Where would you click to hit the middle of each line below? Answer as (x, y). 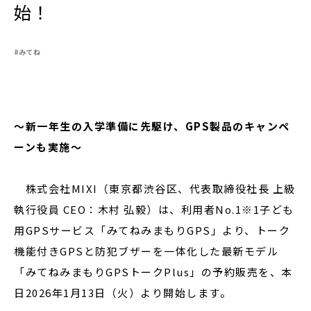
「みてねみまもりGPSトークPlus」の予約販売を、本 (153, 272)
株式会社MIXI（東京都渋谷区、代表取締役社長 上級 (155, 188)
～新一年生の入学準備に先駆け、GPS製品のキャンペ (152, 126)
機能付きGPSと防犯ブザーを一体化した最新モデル (146, 251)
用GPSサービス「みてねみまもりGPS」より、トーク (152, 230)
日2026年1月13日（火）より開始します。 (123, 293)
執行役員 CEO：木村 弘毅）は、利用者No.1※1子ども (154, 209)
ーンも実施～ (48, 147)
